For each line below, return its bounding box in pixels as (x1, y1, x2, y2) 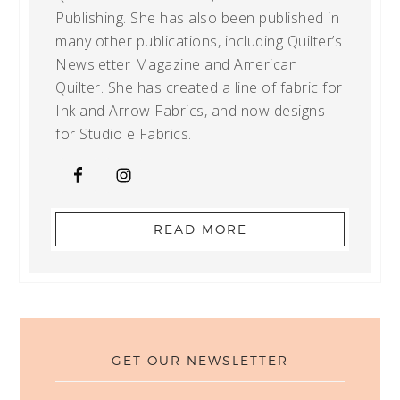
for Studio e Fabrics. (55, 124, 192, 145)
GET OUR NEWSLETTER (112, 353, 288, 369)
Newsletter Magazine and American (55, 54, 298, 75)
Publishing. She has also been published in (55, 8, 340, 29)
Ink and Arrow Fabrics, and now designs (55, 101, 326, 121)
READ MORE (153, 221, 247, 237)
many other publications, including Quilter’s (55, 31, 343, 52)
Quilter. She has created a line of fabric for (55, 78, 343, 98)
